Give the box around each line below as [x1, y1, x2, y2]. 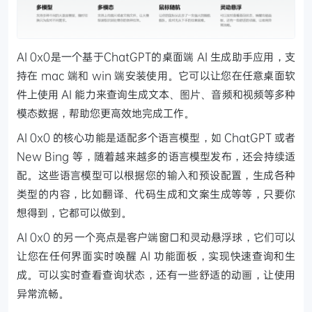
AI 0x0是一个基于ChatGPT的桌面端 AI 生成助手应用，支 [17, 49, 295, 64]
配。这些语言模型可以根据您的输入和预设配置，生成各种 [17, 168, 295, 182]
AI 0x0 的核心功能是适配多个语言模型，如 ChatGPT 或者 [17, 130, 295, 145]
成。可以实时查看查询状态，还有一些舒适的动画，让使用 [17, 267, 295, 282]
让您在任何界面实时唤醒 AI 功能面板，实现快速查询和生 [17, 249, 295, 263]
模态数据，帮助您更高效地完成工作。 [17, 106, 194, 120]
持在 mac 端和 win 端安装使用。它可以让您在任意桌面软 [17, 68, 295, 83]
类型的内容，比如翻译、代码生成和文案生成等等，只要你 [17, 187, 295, 201]
